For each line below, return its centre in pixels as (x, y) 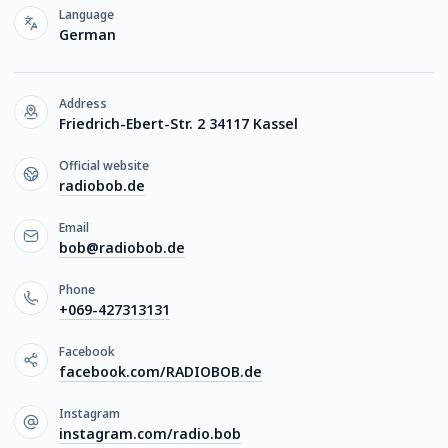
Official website (104, 165)
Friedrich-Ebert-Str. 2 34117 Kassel (178, 123)
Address (83, 103)
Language (86, 14)
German (87, 34)
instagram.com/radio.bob (150, 433)
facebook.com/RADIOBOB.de (160, 371)
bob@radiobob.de (122, 247)
